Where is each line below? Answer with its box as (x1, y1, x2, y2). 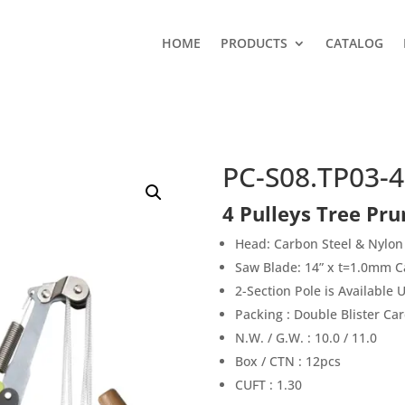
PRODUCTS (220, 34, 287, 52)
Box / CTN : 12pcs (234, 353, 341, 370)
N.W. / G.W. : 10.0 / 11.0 (234, 329, 377, 346)
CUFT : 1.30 (234, 376, 302, 393)
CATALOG (325, 34, 383, 52)
